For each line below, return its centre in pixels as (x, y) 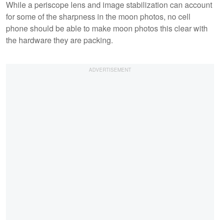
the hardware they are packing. (59, 40)
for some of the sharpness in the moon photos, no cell (98, 16)
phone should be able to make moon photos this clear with (107, 28)
